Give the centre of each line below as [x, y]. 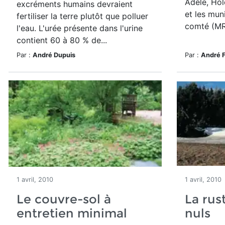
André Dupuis [54, 55]
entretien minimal [72, 213]
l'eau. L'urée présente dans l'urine [80, 28]
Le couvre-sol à [64, 199]
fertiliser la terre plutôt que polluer [82, 16]
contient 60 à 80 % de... [62, 40]
